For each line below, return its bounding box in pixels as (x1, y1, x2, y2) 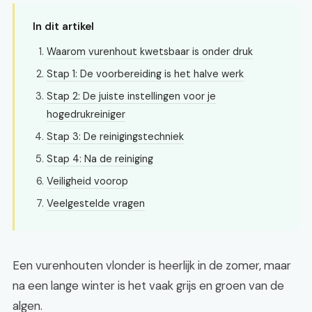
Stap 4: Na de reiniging (47, 152, 153, 166)
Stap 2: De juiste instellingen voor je (47, 89, 216, 103)
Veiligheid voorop (47, 174, 128, 188)
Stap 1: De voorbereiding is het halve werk (47, 67, 244, 81)
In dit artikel (33, 19, 94, 33)
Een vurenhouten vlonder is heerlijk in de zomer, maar (13, 258, 291, 273)
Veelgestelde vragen (47, 196, 145, 210)
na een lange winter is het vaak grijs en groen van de (13, 278, 284, 293)
